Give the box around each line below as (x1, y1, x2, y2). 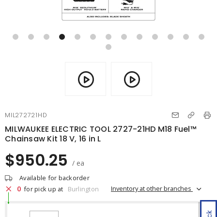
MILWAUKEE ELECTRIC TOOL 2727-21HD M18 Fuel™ (5, 124, 197, 135)
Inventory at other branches (111, 184, 193, 193)
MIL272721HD (5, 111, 47, 119)
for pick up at (24, 185, 63, 193)
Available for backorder (19, 173, 90, 182)
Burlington (67, 185, 99, 193)
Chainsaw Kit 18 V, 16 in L (5, 133, 101, 144)
